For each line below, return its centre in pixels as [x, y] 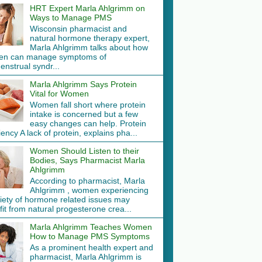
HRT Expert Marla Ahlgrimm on [87, 8]
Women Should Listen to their [84, 151]
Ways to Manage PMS [70, 18]
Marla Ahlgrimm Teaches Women [91, 227]
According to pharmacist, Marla [87, 180]
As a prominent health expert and [91, 247]
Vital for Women [59, 94]
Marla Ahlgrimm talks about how [89, 48]
